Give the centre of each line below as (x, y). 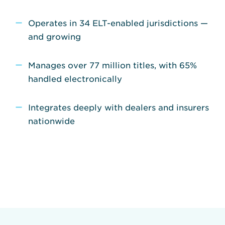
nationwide (51, 120)
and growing (54, 36)
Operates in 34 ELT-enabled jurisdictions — (118, 22)
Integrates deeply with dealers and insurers (119, 107)
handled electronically (75, 78)
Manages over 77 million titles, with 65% (113, 65)
